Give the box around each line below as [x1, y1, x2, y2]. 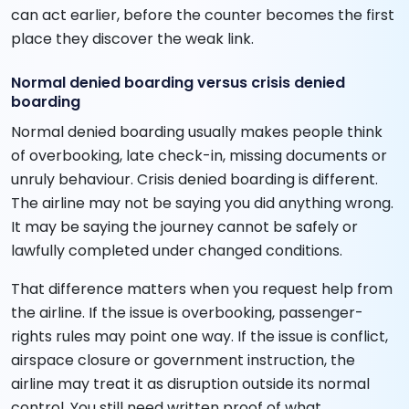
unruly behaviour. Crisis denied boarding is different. [11, 168, 378, 190]
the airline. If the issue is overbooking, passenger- [11, 301, 363, 323]
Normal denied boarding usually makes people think [11, 121, 383, 142]
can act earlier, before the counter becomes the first [11, 4, 394, 26]
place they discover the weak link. [11, 27, 254, 49]
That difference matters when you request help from [11, 278, 393, 299]
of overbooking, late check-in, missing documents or [11, 144, 387, 166]
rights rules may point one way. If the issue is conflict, [11, 325, 388, 347]
